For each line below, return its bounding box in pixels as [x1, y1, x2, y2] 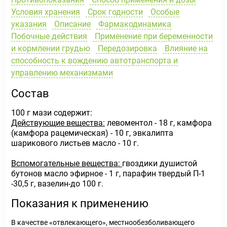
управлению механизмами [11, 68, 113, 78]
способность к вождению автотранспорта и [11, 56, 178, 65]
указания [11, 19, 47, 29]
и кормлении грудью [11, 44, 90, 53]
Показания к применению [11, 197, 148, 210]
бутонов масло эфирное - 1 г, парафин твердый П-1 [11, 169, 205, 178]
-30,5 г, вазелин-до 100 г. [11, 179, 103, 188]
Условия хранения [11, 7, 80, 17]
